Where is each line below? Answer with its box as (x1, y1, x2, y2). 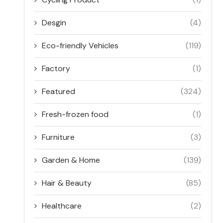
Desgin (42, 17, 67, 28)
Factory (42, 63, 71, 74)
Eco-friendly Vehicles (42, 40, 119, 51)
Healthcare (42, 201, 82, 211)
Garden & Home (42, 155, 101, 165)
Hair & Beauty (42, 178, 92, 188)
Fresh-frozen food (42, 109, 109, 119)
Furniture (42, 132, 75, 142)
